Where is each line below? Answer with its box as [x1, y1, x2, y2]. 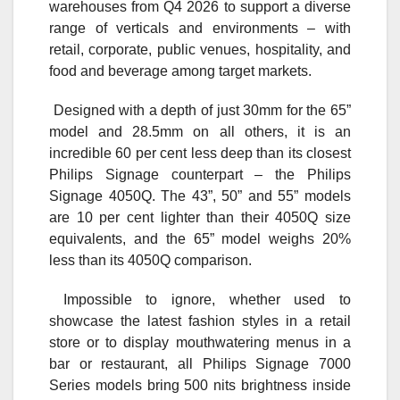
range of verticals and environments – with [49, 21, 351, 37]
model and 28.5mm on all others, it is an [49, 124, 351, 140]
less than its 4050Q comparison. [49, 253, 252, 269]
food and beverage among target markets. [49, 63, 312, 79]
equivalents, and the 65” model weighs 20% [49, 231, 351, 247]
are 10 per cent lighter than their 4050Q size [49, 210, 351, 226]
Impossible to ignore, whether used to [62, 292, 352, 308]
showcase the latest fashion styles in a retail [49, 313, 351, 329]
